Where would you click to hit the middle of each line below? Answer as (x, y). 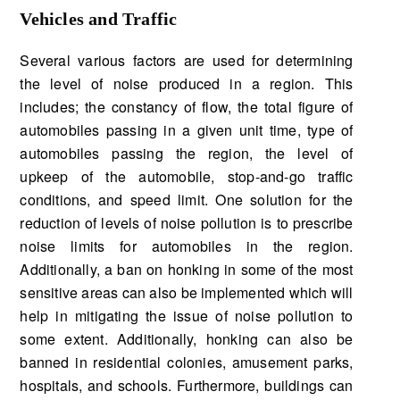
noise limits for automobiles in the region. (187, 246)
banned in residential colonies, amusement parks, (187, 362)
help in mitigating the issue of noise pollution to (187, 315)
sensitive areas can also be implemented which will (187, 292)
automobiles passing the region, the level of (187, 153)
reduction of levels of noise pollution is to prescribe (187, 222)
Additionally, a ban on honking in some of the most (187, 269)
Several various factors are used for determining (187, 60)
